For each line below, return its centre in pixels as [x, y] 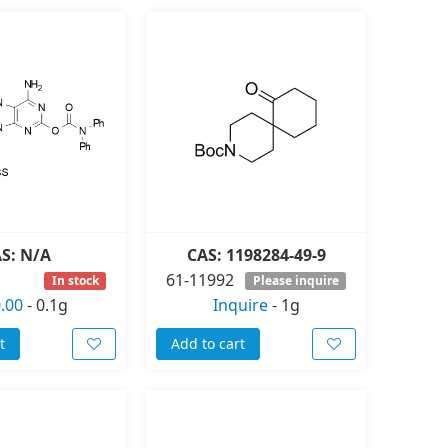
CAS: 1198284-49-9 [256, 255]
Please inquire [295, 280]
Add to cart [208, 344]
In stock [75, 280]
